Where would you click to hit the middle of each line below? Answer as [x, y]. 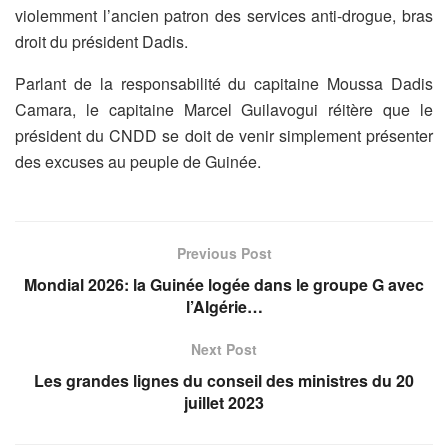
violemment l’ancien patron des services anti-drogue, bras [224, 16]
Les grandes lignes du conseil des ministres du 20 [224, 381]
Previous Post [224, 253]
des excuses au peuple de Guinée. [138, 162]
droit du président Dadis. [101, 42]
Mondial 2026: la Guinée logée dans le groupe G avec [224, 285]
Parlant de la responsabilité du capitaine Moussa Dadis [224, 84]
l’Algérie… [224, 307]
